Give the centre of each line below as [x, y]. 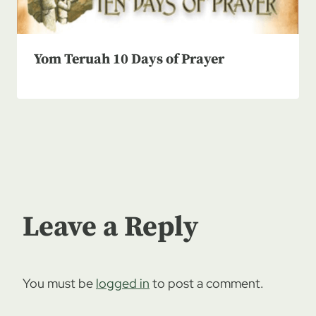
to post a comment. [207, 283]
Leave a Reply [110, 227]
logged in [123, 283]
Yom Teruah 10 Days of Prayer [129, 59]
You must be [59, 283]
